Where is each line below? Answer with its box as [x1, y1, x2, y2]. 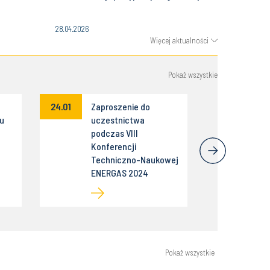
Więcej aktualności [150, 36, 209, 45]
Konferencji [90, 140, 136, 152]
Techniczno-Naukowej [90, 154, 178, 165]
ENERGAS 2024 [90, 167, 148, 178]
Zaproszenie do [90, 101, 150, 112]
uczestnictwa [90, 114, 145, 125]
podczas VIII [90, 127, 138, 139]
